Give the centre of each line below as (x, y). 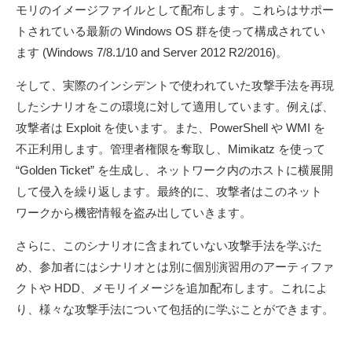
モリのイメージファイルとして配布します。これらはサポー (175, 10)
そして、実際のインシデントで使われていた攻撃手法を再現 (175, 86)
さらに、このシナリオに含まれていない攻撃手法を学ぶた (169, 246)
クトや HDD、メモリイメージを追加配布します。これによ (172, 288)
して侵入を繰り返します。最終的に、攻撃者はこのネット (169, 192)
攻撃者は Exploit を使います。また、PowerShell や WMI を (170, 128)
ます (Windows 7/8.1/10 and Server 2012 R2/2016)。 (152, 53)
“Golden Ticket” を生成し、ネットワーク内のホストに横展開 (174, 170)
